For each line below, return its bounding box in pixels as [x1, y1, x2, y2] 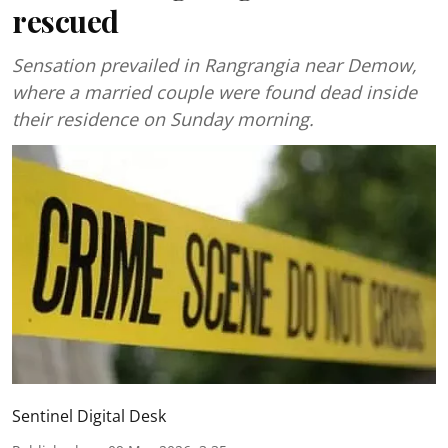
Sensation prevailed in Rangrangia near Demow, [12, 53, 417, 77]
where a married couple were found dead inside [12, 80, 417, 104]
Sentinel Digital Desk [12, 404, 166, 427]
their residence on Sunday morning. [12, 107, 314, 131]
